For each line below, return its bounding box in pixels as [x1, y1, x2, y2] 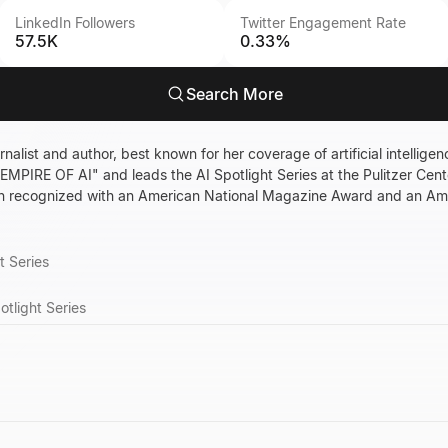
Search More [185, 84, 283, 104]
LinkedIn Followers [15, 14, 135, 31]
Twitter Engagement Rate [240, 14, 406, 31]
